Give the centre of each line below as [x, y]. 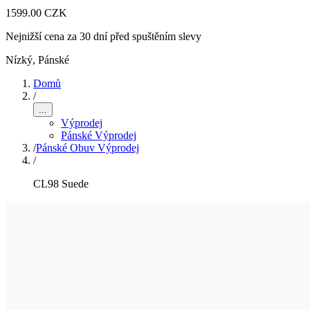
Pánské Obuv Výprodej [88, 148]
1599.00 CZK [36, 13]
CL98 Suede [61, 184]
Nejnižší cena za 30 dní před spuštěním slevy [103, 36]
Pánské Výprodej [99, 135]
